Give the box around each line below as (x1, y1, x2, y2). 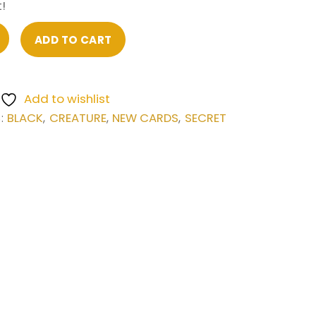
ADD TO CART (34, 32, 112, 47)
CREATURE (49, 109, 107, 126)
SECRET (184, 109, 226, 126)
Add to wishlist (23, 90, 110, 107)
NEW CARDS (112, 109, 179, 126)
